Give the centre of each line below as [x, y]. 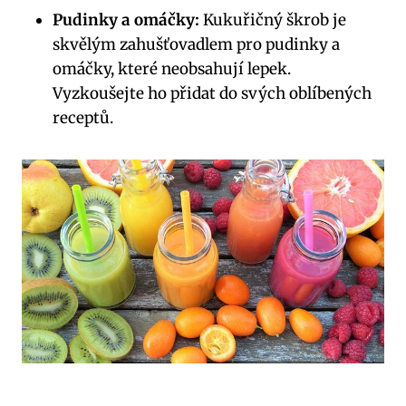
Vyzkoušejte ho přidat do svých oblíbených [212, 94]
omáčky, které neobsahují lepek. [172, 69]
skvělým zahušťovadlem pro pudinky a [196, 45]
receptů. [83, 118]
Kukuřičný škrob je [273, 20]
